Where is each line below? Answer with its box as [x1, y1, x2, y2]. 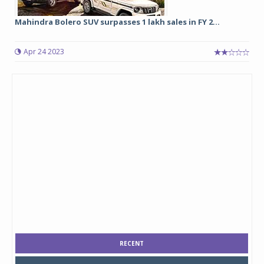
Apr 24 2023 [24, 47, 64, 57]
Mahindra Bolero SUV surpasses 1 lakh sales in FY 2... [15, 16, 220, 27]
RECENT [120, 239, 144, 247]
